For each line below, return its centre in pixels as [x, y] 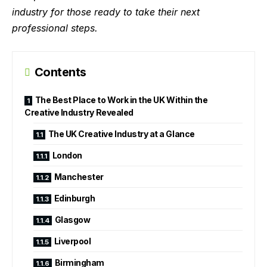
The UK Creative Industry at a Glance [121, 134]
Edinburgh [74, 198]
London [67, 156]
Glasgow [72, 220]
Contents [60, 72]
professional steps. [55, 28]
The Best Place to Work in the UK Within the [121, 100]
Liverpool [72, 241]
